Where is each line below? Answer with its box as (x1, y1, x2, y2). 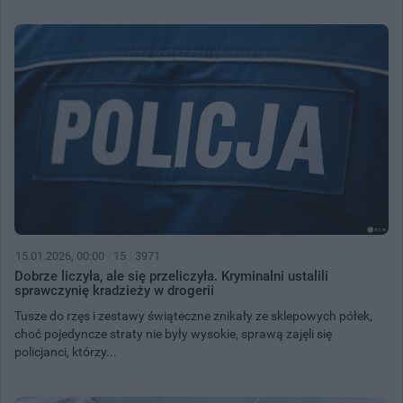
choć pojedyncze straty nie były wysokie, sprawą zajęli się (14, 326, 332, 341)
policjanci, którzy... (14, 344, 117, 359)
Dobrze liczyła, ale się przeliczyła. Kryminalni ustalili (14, 267, 328, 284)
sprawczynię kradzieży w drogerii (14, 282, 214, 299)
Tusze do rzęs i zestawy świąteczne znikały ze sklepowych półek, (14, 308, 372, 323)
